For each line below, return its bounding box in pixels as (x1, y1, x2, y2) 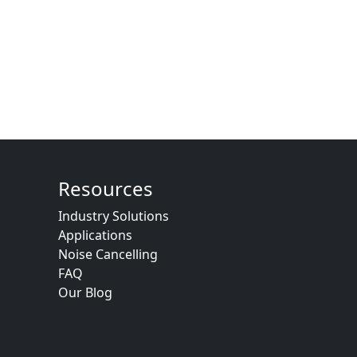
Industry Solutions (58, 207, 169, 225)
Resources (58, 175, 153, 202)
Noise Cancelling (58, 245, 158, 263)
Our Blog (58, 284, 112, 301)
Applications (58, 226, 132, 244)
